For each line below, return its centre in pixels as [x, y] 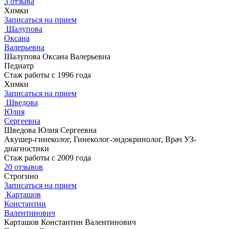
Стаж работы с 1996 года [48, 75]
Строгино [21, 176]
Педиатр [19, 66]
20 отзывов [24, 167]
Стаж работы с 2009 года [48, 158]
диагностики [27, 149]
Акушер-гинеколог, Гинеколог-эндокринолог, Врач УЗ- [100, 140]
